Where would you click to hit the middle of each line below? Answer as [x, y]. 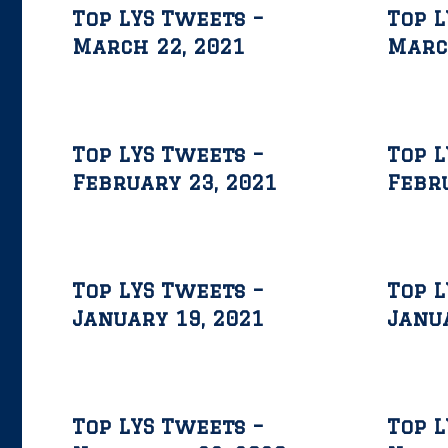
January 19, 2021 [168, 318]
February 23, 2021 [174, 182]
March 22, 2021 [158, 46]
